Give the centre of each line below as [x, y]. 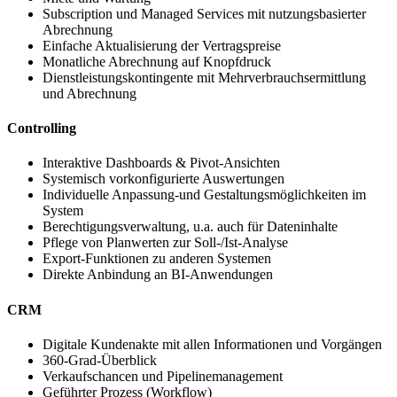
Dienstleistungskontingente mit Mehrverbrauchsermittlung [204, 77]
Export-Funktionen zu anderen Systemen [157, 259]
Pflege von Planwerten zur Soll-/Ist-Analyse [165, 243]
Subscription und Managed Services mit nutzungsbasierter [204, 13]
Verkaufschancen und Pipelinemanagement [163, 376]
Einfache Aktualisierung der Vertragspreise [162, 45]
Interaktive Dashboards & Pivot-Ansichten [161, 163]
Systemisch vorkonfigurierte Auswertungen [163, 179]
